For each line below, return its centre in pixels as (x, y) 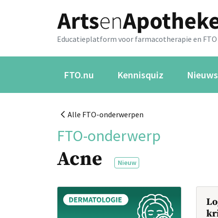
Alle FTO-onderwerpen (104, 114)
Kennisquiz (140, 75)
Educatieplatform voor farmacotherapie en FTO (137, 39)
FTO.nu (79, 75)
